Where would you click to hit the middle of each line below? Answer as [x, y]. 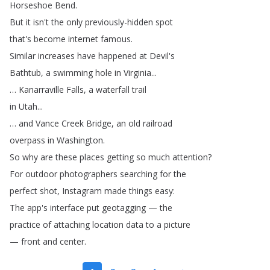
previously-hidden [119, 22]
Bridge [99, 123]
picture [177, 224]
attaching [72, 224]
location [108, 224]
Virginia [137, 73]
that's [20, 39]
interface [67, 208]
